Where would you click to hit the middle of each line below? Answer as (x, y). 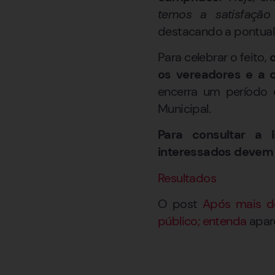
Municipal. (184, 109)
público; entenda (202, 221)
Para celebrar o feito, (212, 57)
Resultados (187, 178)
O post (180, 204)
